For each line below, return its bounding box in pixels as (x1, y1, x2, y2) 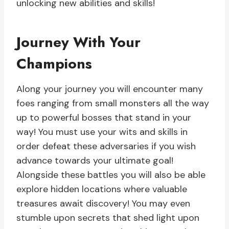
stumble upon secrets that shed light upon (16, 212, 199, 224)
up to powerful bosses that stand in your (16, 111, 191, 124)
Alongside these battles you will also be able (16, 169, 205, 181)
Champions (16, 53, 92, 75)
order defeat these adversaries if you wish (16, 140, 196, 153)
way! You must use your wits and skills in (16, 126, 188, 139)
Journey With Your (16, 32, 141, 53)
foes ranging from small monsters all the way (16, 97, 209, 110)
